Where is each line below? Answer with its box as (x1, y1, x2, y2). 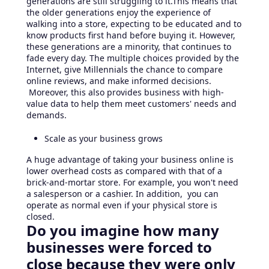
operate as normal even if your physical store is (26, 199, 217, 211)
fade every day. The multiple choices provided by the (26, 52, 239, 64)
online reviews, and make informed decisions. (26, 75, 211, 87)
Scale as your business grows (44, 133, 163, 145)
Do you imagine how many (26, 220, 219, 241)
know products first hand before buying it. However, (26, 29, 235, 41)
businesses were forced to (26, 237, 212, 258)
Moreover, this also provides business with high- (26, 86, 224, 98)
